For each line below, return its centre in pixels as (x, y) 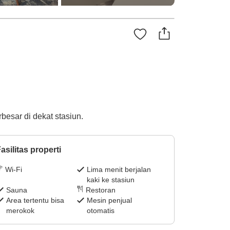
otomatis (101, 211)
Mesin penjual (110, 200)
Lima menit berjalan (119, 170)
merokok (20, 211)
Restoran (101, 190)
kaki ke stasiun (111, 180)
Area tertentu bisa (35, 200)
